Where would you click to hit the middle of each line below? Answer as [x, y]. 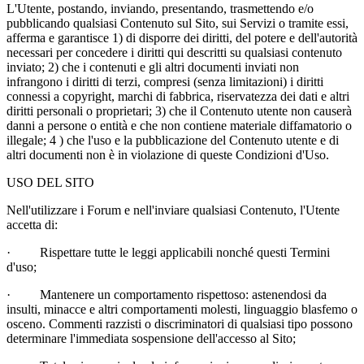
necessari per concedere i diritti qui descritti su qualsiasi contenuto [174, 52]
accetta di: [32, 224]
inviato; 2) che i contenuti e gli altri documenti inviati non [153, 67]
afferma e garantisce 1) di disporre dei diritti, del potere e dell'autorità [182, 37]
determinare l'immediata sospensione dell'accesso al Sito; [151, 338]
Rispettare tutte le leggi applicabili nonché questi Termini [185, 252]
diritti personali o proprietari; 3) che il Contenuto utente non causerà [179, 110]
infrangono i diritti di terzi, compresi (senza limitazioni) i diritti [165, 81]
